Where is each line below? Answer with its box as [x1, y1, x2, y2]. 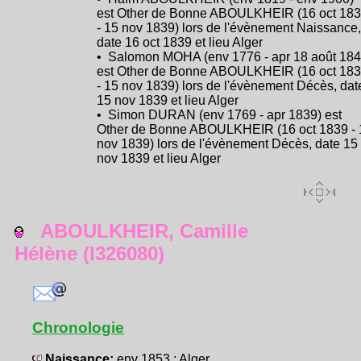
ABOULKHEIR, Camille [24, 220, 248, 243]
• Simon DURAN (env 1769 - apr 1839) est [97, 108, 342, 122]
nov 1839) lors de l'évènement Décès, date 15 [97, 137, 358, 151]
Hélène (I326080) [15, 243, 164, 265]
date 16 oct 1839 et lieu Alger [97, 35, 263, 50]
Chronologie [32, 319, 124, 337]
